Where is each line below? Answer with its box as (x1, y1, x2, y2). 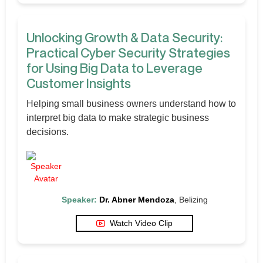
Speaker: (61, 194, 97, 204)
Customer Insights (26, 75, 131, 91)
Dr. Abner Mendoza (99, 194, 174, 204)
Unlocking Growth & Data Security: (26, 29, 222, 45)
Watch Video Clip (110, 218, 173, 228)
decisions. (26, 126, 69, 137)
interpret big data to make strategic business (26, 112, 209, 123)
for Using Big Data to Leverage (26, 60, 203, 76)
